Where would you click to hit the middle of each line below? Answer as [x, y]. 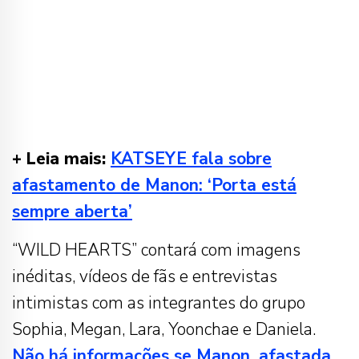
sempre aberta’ [72, 212]
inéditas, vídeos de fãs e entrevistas [145, 277]
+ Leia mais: [61, 159]
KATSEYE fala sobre [191, 159]
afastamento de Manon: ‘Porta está [154, 186]
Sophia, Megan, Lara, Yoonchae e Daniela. [164, 330]
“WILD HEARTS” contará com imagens [156, 250]
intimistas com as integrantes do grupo [159, 303]
